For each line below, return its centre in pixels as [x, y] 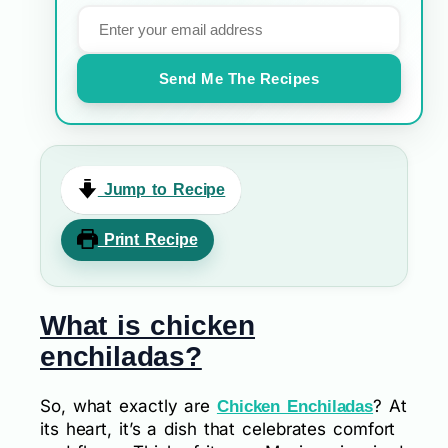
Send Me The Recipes [239, 78]
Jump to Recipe [161, 189]
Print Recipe [147, 239]
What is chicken [148, 325]
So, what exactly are [128, 405]
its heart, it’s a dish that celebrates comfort [218, 428]
